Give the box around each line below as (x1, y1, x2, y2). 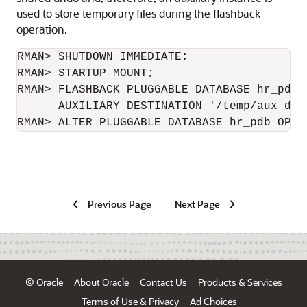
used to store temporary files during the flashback (16, 5, 260, 21)
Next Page (174, 198, 220, 210)
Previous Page (87, 198, 151, 210)
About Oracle (73, 276, 129, 288)
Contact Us (139, 276, 187, 288)
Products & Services (197, 276, 282, 288)
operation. (16, 21, 67, 36)
